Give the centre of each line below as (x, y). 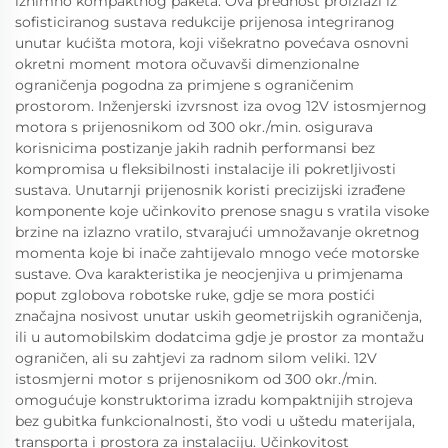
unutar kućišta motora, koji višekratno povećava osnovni (212, 43)
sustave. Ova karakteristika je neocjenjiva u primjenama (209, 274)
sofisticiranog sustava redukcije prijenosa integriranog (205, 22)
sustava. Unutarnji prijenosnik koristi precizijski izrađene (210, 190)
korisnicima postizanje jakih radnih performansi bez (195, 148)
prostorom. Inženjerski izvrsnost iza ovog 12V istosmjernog (221, 106)
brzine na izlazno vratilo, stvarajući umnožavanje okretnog (217, 232)
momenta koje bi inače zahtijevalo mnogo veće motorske (217, 253)
